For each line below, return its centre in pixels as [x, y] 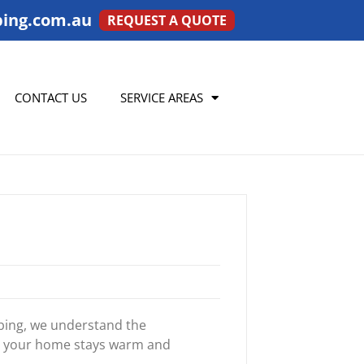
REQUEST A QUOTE [167, 20]
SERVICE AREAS [162, 97]
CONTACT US [50, 97]
